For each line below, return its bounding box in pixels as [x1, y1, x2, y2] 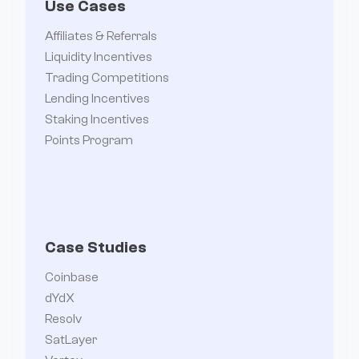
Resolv [45, 311, 82, 326]
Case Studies [45, 237, 147, 256]
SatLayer [45, 332, 97, 347]
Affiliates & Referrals [45, 28, 157, 43]
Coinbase [45, 269, 99, 284]
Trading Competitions [45, 70, 169, 85]
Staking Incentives [45, 111, 149, 127]
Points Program [45, 132, 133, 147]
